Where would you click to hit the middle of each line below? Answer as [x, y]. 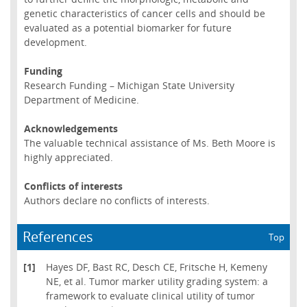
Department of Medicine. [81, 99]
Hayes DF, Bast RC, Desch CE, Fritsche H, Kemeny [156, 267]
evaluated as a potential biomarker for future [127, 27]
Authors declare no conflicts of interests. [116, 201]
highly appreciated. [68, 158]
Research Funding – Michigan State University [129, 85]
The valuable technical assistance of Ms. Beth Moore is [149, 143]
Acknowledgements [71, 129]
